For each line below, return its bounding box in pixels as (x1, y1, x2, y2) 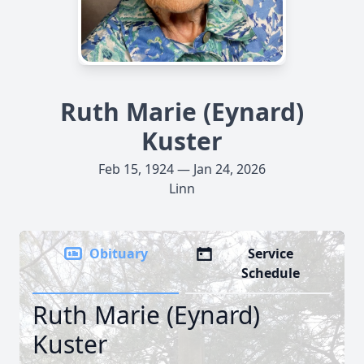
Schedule (241, 264, 301, 282)
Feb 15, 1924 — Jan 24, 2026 (98, 160, 266, 178)
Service (248, 245, 294, 262)
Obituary (89, 245, 148, 262)
